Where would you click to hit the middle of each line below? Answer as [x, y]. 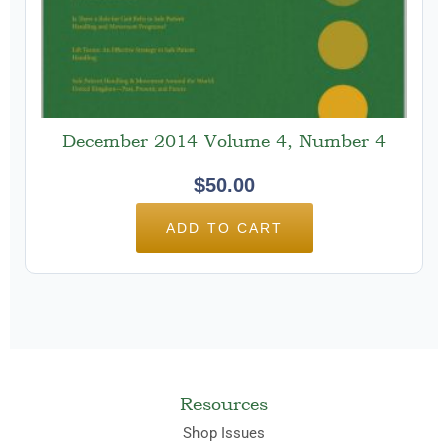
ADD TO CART [224, 227]
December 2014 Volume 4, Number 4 [224, 140]
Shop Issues [224, 432]
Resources [224, 403]
